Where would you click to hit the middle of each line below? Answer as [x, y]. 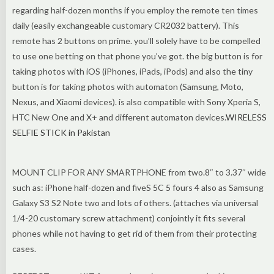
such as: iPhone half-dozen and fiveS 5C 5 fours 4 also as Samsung [138, 187]
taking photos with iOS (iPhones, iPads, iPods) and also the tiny [132, 71]
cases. [24, 248]
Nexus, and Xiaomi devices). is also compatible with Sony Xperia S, [136, 102]
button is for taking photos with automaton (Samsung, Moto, [128, 86]
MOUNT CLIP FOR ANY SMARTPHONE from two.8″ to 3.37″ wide [139, 172]
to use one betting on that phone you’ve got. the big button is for [137, 56]
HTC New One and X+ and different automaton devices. [119, 117]
